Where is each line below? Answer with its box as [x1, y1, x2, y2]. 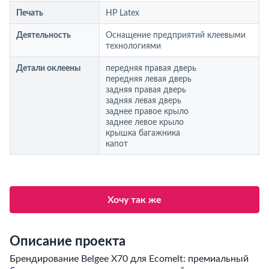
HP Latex [106, 9, 139, 17]
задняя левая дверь [106, 97, 181, 105]
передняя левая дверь [106, 75, 192, 83]
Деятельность [16, 31, 71, 40]
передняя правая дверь [106, 64, 196, 73]
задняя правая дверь [106, 86, 186, 94]
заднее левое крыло [106, 118, 184, 127]
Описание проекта [10, 235, 125, 248]
